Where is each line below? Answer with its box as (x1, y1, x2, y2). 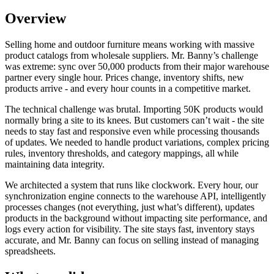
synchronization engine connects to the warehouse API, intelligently (5, 190, 266, 201)
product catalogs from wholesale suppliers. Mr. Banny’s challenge (5, 50, 258, 61)
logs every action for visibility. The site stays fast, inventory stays (5, 223, 254, 234)
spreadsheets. (5, 245, 56, 256)
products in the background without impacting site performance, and (5, 212, 267, 223)
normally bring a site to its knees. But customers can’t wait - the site (5, 114, 264, 125)
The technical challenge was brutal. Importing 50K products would (5, 103, 263, 114)
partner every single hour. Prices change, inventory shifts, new (5, 72, 244, 83)
